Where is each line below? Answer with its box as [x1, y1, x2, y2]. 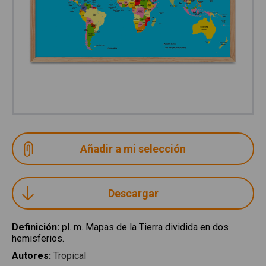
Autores [12, 250, 49, 261]
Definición [12, 221, 57, 233]
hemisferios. [12, 233, 64, 244]
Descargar [107, 187, 159, 199]
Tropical [53, 250, 86, 261]
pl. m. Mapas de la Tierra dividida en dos [62, 221, 229, 233]
